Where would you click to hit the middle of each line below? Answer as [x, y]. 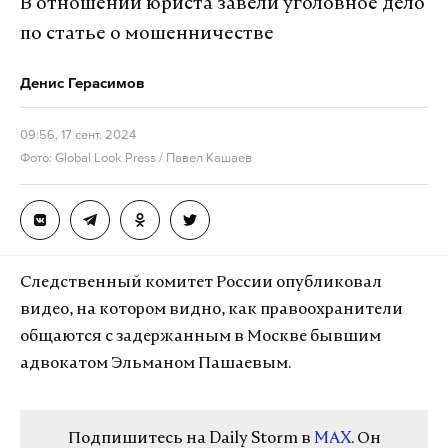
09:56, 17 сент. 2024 [78, 134]
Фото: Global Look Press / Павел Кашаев [136, 157]
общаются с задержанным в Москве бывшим [200, 337]
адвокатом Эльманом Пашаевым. [157, 364]
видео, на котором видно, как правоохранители [211, 310]
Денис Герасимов [82, 82]
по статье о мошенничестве [147, 34]
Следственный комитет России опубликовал [201, 283]
